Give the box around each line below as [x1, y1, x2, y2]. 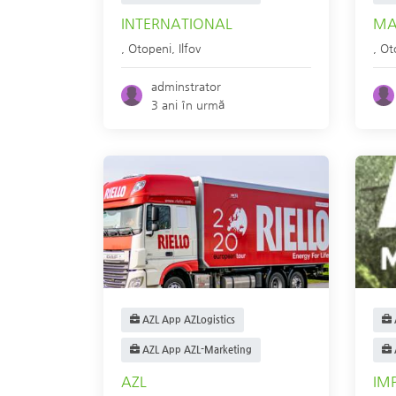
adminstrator [151, 80, 222, 93]
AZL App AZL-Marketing [140, 344, 252, 355]
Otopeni [128, 42, 171, 55]
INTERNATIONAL [121, 15, 232, 32]
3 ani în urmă [151, 98, 225, 111]
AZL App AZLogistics [140, 314, 235, 325]
